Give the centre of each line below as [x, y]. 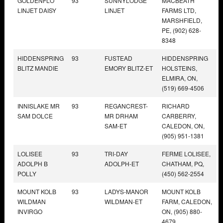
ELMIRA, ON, [180, 78]
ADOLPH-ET [122, 163]
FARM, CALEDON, [187, 201]
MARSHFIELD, [182, 20]
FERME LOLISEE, [186, 153]
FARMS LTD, [179, 10]
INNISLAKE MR [39, 106]
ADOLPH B [33, 163]
